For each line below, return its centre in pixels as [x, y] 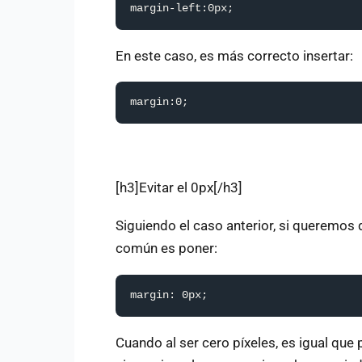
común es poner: [166, 248]
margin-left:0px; [182, 8]
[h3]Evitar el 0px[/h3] [179, 188]
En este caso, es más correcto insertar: [234, 55]
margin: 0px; [169, 295]
